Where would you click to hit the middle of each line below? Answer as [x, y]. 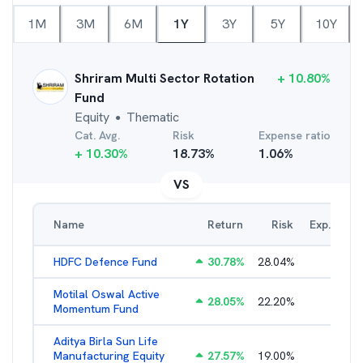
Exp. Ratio [335, 224]
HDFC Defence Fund [105, 262]
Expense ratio [295, 135]
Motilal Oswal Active [107, 294]
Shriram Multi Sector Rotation [164, 78]
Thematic [153, 117]
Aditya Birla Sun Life [106, 341]
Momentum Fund [96, 309]
